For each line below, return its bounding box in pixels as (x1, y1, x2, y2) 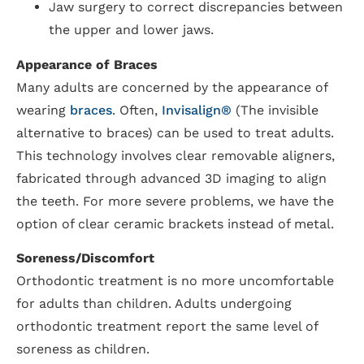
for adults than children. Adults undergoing (16, 296, 292, 312)
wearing (16, 102, 70, 118)
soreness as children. (16, 341, 149, 357)
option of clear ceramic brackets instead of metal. (16, 215, 334, 232)
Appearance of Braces (16, 56, 158, 72)
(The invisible (232, 102, 318, 118)
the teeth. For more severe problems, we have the (16, 193, 334, 209)
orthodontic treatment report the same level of (16, 318, 318, 335)
